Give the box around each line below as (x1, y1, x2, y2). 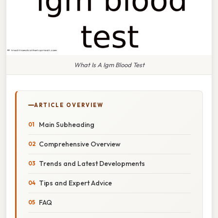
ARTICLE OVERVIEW (34, 101, 104, 109)
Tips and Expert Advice (39, 178, 112, 187)
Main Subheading (39, 120, 94, 129)
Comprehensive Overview (39, 139, 121, 148)
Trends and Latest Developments (39, 159, 145, 168)
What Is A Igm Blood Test (73, 60, 145, 69)
